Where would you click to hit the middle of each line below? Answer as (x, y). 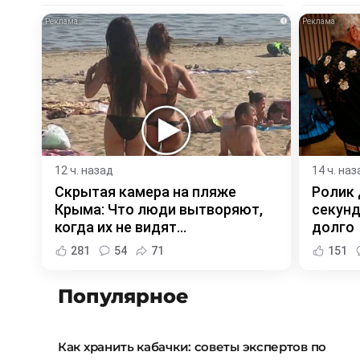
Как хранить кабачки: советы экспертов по (192, 346)
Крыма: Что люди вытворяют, (159, 209)
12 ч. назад (84, 170)
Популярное (123, 296)
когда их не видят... (121, 227)
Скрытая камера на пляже (145, 191)
